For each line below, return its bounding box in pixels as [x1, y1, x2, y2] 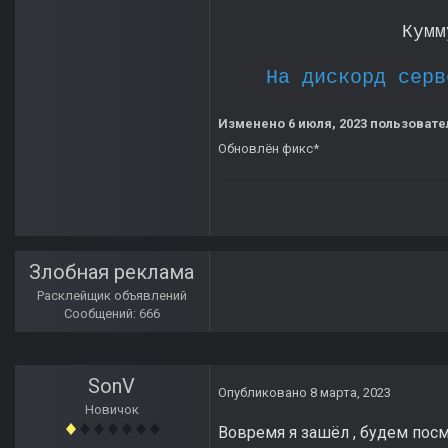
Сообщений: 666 [64, 306, 160, 322]
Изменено [218, 116, 288, 132]
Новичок [85, 402, 139, 418]
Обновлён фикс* [218, 141, 319, 157]
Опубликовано [218, 385, 310, 401]
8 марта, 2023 [310, 385, 391, 401]
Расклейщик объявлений [37, 288, 187, 304]
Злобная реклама [29, 260, 195, 285]
